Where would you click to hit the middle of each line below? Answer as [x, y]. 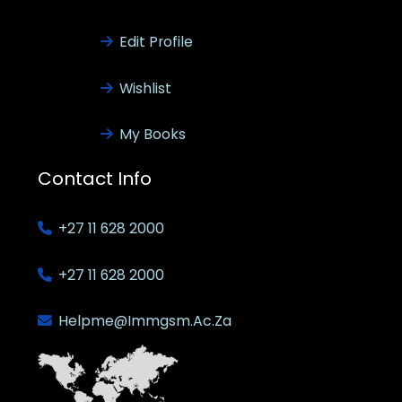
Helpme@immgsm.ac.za [144, 321]
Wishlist [145, 88]
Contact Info [94, 179]
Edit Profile [156, 41]
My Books [152, 135]
